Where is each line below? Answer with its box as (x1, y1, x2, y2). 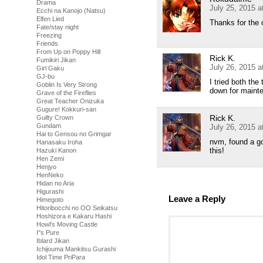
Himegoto (36, 196, 63, 203)
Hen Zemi (36, 155, 64, 162)
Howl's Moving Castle (36, 221, 97, 228)
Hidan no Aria (36, 180, 74, 187)
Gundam (36, 122, 61, 129)
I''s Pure (36, 229, 59, 236)
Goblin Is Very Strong (36, 81, 97, 88)
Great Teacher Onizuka (36, 97, 104, 104)
